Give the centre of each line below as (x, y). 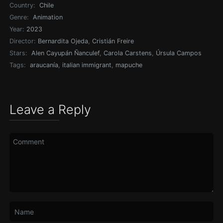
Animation (48, 17)
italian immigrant (87, 65)
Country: (22, 5)
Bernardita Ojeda (63, 41)
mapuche (129, 65)
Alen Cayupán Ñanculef (66, 53)
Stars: (18, 53)
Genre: (19, 17)
